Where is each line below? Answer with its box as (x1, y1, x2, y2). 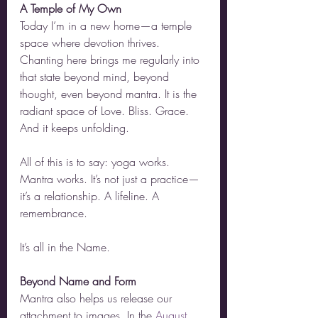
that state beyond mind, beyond (20, 69, 172, 84)
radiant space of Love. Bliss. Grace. (20, 103, 192, 119)
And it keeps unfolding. (20, 120, 129, 136)
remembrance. (20, 205, 87, 221)
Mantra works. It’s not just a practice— (20, 171, 199, 187)
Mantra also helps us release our (20, 290, 175, 306)
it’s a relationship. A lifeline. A (20, 188, 163, 204)
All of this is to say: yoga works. (20, 154, 173, 170)
